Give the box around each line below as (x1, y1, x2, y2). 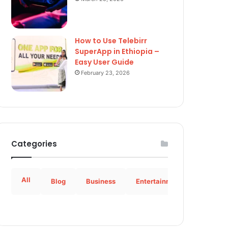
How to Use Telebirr (75, 36, 147, 46)
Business (86, 177, 116, 185)
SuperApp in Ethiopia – (75, 46, 159, 56)
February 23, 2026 (81, 69, 130, 76)
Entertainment (136, 177, 183, 185)
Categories (11, 138, 57, 149)
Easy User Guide (75, 57, 134, 67)
